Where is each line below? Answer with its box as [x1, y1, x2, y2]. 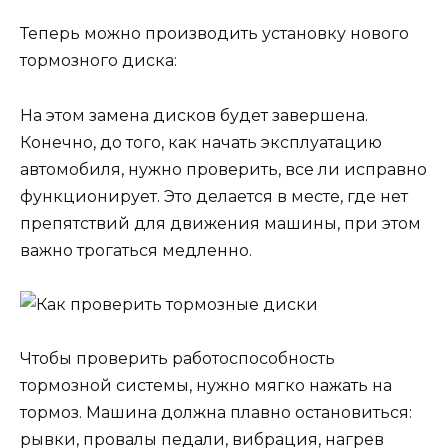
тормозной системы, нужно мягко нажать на [20, 375, 392, 395]
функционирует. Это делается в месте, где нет [20, 186, 408, 206]
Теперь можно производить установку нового [20, 24, 409, 44]
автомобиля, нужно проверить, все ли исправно [20, 159, 427, 179]
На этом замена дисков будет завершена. [20, 105, 368, 125]
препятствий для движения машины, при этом [20, 213, 421, 233]
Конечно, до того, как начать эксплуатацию [20, 132, 382, 152]
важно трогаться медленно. [20, 240, 252, 260]
